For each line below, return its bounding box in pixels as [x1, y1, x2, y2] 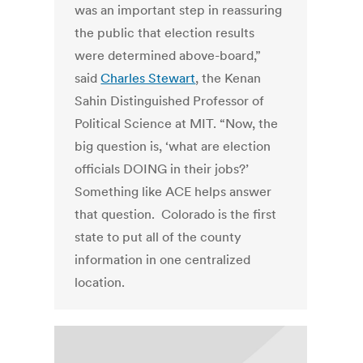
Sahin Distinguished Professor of [75, 92, 265, 109]
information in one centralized [75, 251, 251, 268]
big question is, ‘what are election [75, 138, 271, 155]
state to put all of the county [75, 228, 242, 246]
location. [75, 274, 126, 291]
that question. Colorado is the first [75, 206, 277, 223]
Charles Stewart [100, 70, 196, 87]
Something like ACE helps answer [75, 183, 272, 200]
